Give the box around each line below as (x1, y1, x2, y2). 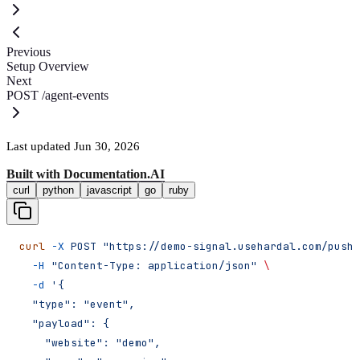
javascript (87, 183, 132, 196)
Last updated (6, 139, 74, 153)
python (43, 183, 74, 196)
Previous (6, 44, 51, 59)
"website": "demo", (19, 335, 161, 350)
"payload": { (19, 316, 109, 330)
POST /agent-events (6, 88, 108, 102)
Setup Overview (6, 59, 89, 73)
